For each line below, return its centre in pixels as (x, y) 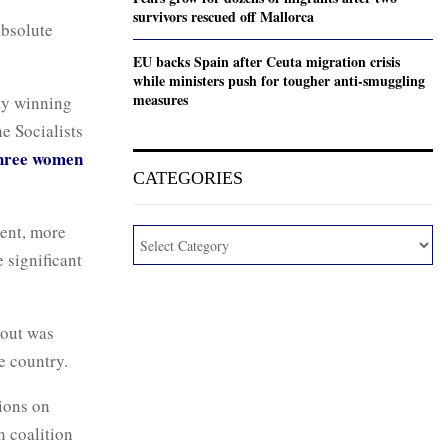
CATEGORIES (188, 178)
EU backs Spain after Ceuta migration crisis (266, 61)
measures (160, 99)
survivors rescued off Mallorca (223, 16)
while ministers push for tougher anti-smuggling (279, 80)
